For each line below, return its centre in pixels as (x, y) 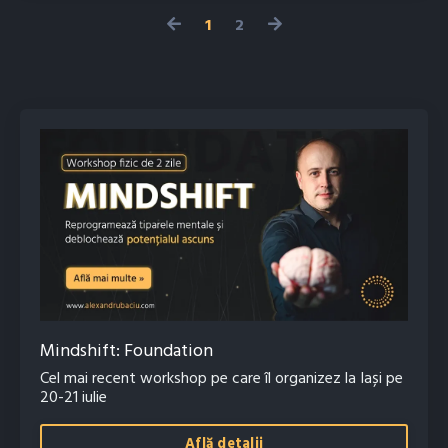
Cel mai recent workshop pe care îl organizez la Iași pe (221, 379)
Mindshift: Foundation (126, 352)
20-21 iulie (73, 398)
